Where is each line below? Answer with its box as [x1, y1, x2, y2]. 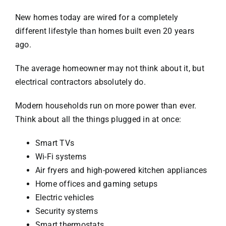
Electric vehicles [35, 192, 94, 202]
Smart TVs [35, 138, 75, 148]
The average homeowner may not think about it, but [15, 63, 204, 73]
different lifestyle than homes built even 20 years [15, 26, 194, 36]
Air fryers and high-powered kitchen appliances [35, 165, 207, 175]
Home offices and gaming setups [35, 179, 158, 189]
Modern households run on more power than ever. [15, 100, 197, 110]
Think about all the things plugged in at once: [15, 114, 182, 124]
